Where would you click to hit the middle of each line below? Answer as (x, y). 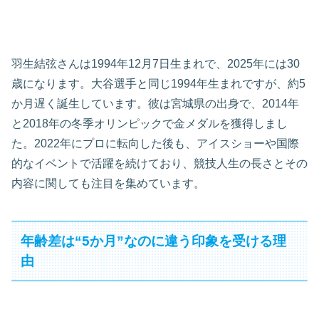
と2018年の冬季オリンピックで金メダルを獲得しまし (150, 123)
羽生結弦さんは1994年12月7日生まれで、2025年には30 (156, 63)
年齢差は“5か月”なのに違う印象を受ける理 (154, 241)
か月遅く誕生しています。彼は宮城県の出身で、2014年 (155, 103)
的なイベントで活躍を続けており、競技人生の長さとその (159, 163)
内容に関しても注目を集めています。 (108, 183)
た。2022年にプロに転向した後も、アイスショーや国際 (155, 143)
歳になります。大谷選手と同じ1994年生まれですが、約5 (158, 83)
